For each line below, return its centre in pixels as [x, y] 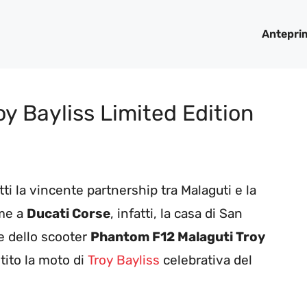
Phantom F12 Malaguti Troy [178, 237]
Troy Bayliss [124, 260]
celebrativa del [206, 260]
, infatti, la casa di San [176, 214]
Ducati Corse [69, 214]
